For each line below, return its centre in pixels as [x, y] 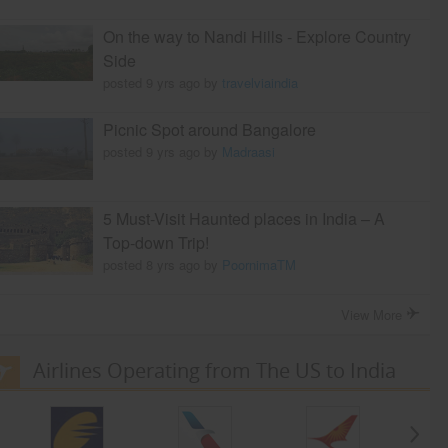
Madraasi [248, 151]
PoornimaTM [258, 264]
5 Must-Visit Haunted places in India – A [243, 218]
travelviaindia [259, 82]
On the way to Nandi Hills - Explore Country [256, 36]
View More [373, 314]
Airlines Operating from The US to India [214, 370]
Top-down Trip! [155, 242]
